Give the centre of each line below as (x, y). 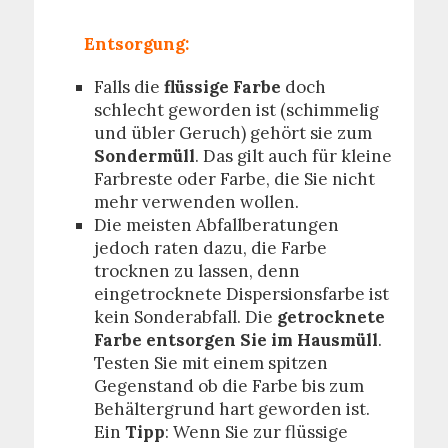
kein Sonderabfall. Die (185, 317)
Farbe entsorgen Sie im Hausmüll (235, 340)
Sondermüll (144, 156)
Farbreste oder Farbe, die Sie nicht (234, 179)
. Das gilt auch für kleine (293, 156)
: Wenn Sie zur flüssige (256, 432)
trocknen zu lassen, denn (196, 271)
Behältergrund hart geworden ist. (231, 409)
